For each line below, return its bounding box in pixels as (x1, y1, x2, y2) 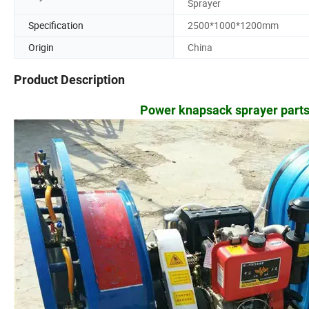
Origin (28, 40, 54, 54)
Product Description (14, 72, 125, 88)
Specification (28, 18, 83, 32)
